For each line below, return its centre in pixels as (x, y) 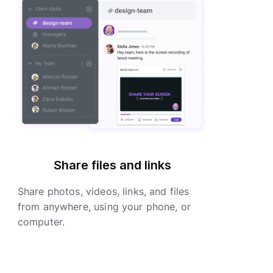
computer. (41, 222)
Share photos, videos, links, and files (103, 192)
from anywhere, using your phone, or (104, 207)
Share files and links (112, 165)
